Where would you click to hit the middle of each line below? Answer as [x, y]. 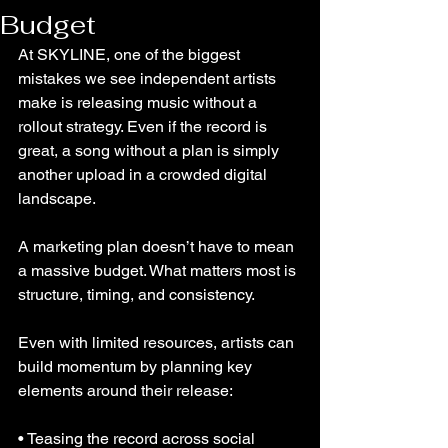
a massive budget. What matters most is [159, 270]
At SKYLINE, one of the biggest [131, 54]
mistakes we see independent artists [149, 78]
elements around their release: [125, 390]
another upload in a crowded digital [144, 174]
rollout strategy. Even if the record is [144, 126]
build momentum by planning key [137, 366]
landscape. [57, 198]
